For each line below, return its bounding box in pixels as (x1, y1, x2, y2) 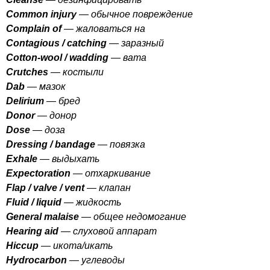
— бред (44, 96, 80, 106)
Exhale (6, 154, 37, 164)
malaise (44, 212, 79, 222)
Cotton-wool (6, 52, 62, 63)
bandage (55, 139, 95, 149)
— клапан (84, 183, 131, 193)
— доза (33, 125, 65, 135)
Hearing (6, 226, 42, 236)
